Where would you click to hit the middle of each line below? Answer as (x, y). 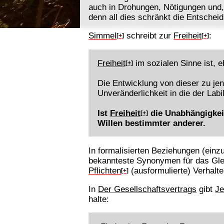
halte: (99, 199)
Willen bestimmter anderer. (151, 123)
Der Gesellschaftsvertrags (147, 189)
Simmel (103, 36)
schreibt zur (149, 36)
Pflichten (105, 170)
